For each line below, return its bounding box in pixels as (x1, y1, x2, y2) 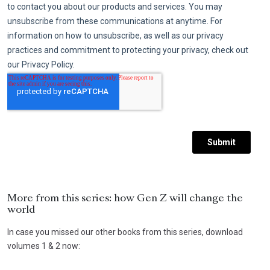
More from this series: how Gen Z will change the (7, 193, 243, 204)
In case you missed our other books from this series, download (7, 227, 243, 237)
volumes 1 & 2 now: (7, 240, 80, 251)
